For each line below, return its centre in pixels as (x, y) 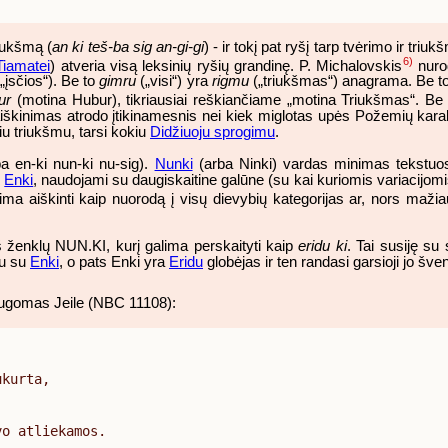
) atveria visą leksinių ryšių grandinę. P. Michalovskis (226, 65)
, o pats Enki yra (114, 261)
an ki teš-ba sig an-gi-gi (128, 46)
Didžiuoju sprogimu (212, 132)
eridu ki (322, 245)
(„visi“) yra (174, 81)
